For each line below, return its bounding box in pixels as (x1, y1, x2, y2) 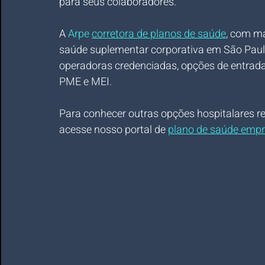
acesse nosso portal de (59, 122, 168, 138)
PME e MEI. (59, 74, 112, 90)
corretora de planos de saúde (92, 26, 226, 42)
